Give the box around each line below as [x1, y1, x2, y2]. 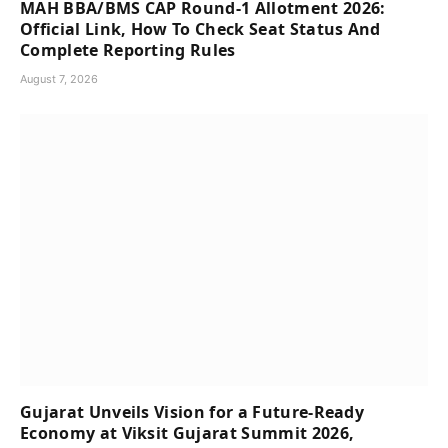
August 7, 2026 [20, 72, 98, 87]
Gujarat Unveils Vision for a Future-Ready [20, 401, 365, 424]
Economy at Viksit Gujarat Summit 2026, [20, 422, 355, 445]
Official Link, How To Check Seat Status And [20, 18, 381, 41]
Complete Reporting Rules [20, 39, 236, 62]
